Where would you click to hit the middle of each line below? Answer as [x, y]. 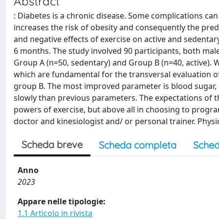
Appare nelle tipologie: [62, 201]
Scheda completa [138, 145]
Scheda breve [52, 144]
